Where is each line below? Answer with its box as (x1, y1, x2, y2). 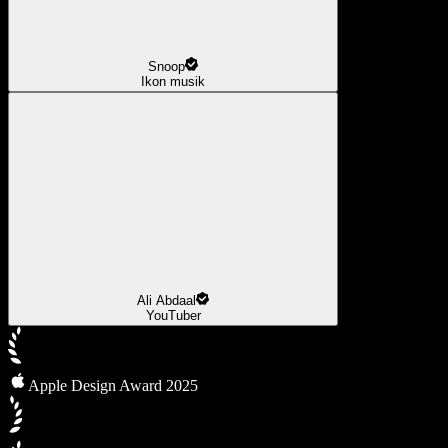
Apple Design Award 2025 (28, 377, 198, 395)
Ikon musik (141, 73, 205, 89)
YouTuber (145, 308, 201, 324)
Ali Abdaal (136, 293, 196, 309)
